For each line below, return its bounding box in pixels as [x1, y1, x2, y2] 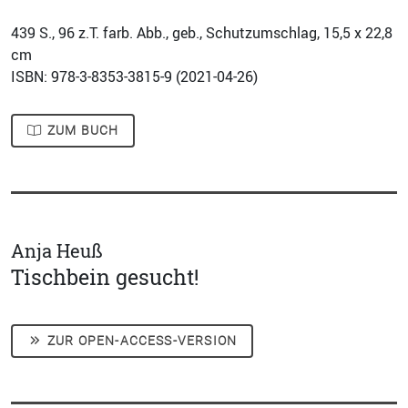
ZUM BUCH [43, 123, 119, 138]
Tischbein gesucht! [11, 262, 199, 292]
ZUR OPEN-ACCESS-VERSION [43, 333, 238, 348]
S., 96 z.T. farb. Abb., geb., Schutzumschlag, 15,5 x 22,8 [36, 23, 393, 43]
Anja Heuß [11, 239, 103, 263]
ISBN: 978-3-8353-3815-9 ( [11, 66, 180, 87]
